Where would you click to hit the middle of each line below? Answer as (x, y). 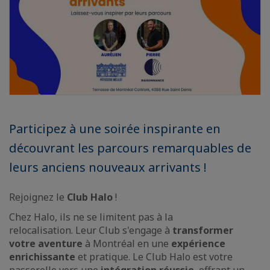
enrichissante (42, 257)
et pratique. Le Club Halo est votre (154, 257)
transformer (203, 230)
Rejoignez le (38, 197)
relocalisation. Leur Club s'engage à (91, 230)
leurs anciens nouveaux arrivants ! (108, 167)
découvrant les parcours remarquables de (130, 148)
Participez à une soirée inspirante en (115, 129)
